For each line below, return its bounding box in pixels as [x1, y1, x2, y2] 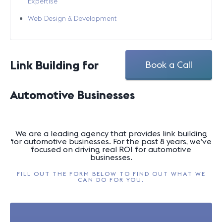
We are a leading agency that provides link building [15, 128, 207, 138]
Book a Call [145, 59, 192, 70]
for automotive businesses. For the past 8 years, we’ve [10, 136, 212, 146]
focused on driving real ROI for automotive [31, 144, 191, 154]
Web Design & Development [28, 14, 117, 23]
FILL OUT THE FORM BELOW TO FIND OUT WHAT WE [16, 170, 206, 177]
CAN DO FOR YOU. [77, 176, 145, 183]
